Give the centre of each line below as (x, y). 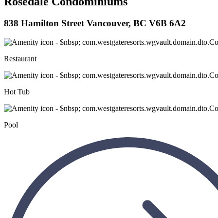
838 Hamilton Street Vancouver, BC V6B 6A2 (95, 23)
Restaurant (20, 58)
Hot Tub (17, 91)
